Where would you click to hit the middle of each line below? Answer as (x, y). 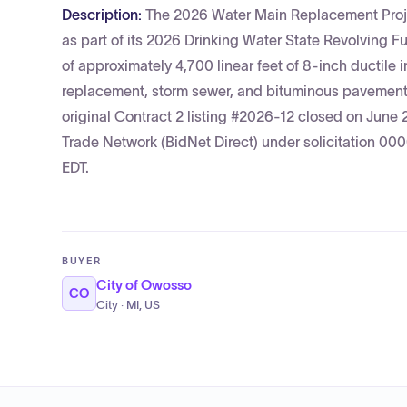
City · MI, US (128, 305)
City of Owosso (144, 285)
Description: (104, 15)
